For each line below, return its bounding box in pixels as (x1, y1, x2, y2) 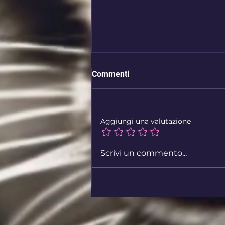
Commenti (92, 69, 129, 79)
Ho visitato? (104, 105, 152, 116)
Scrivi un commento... (100, 148, 187, 158)
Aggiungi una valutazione (100, 117, 191, 126)
